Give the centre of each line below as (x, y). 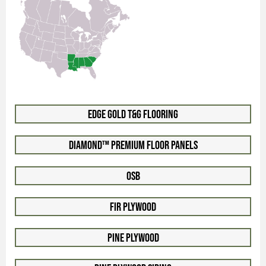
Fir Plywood (133, 206)
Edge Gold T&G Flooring (133, 114)
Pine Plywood (133, 237)
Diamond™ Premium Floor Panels (133, 145)
